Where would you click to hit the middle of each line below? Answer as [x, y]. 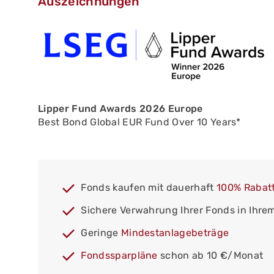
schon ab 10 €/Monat [210, 256]
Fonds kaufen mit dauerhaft [149, 188]
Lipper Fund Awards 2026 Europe [120, 109]
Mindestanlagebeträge [175, 233]
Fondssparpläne [119, 256]
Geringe [101, 233]
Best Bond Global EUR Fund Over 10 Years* [139, 122]
